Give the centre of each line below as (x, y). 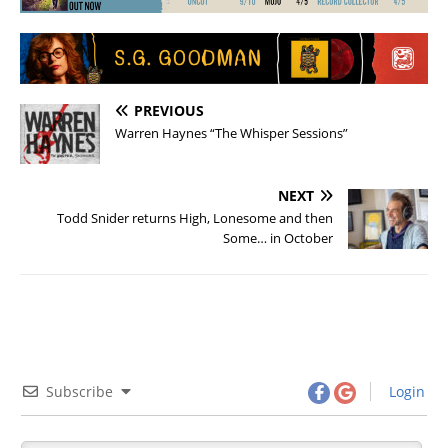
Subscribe (79, 391)
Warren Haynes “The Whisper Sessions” (231, 132)
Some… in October (278, 237)
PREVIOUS (169, 110)
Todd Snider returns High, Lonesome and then (195, 217)
